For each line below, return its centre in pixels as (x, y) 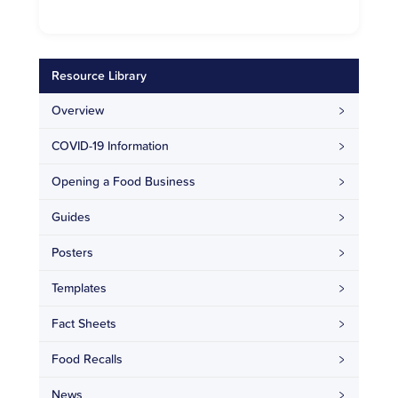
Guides (71, 217)
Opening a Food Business (123, 182)
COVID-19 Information (110, 146)
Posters (72, 253)
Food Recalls (87, 359)
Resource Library (99, 76)
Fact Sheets (84, 324)
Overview (78, 111)
